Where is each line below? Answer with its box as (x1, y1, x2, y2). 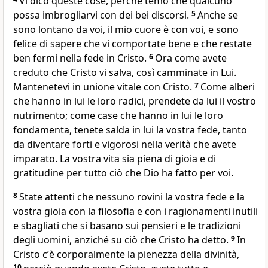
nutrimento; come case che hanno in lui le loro (13, 109, 223, 123)
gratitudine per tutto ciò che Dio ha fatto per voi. (13, 166, 233, 180)
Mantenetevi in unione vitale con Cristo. (13, 80, 194, 94)
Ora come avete (155, 51, 227, 65)
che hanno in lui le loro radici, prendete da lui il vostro (13, 95, 256, 108)
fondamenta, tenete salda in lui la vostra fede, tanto (13, 123, 247, 137)
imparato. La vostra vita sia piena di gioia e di (13, 152, 216, 166)
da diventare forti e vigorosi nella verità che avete (13, 138, 236, 151)
